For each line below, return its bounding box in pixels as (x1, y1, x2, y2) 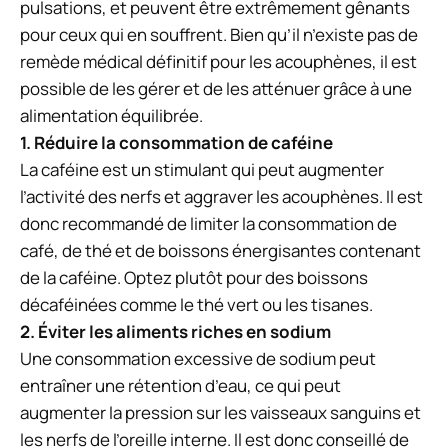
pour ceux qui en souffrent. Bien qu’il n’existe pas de (20, 23, 418, 47)
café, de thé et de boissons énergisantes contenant (20, 239, 421, 263)
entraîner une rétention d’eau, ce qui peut (20, 374, 341, 398)
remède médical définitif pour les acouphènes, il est (20, 50, 417, 74)
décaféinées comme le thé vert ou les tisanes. (20, 293, 373, 317)
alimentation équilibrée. (20, 104, 203, 128)
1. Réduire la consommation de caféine (20, 131, 333, 155)
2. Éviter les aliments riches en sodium (20, 320, 331, 344)
